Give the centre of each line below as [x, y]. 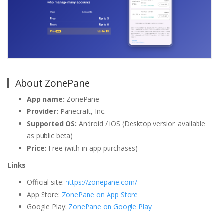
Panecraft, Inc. [82, 111]
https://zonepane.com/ [101, 182]
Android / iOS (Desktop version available [141, 123]
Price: [37, 148]
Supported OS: [52, 123]
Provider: [43, 111]
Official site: [46, 182]
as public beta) [50, 135]
